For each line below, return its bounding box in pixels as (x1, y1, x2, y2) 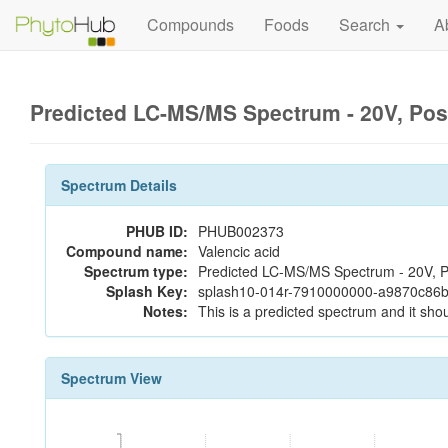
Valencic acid (198, 241, 280, 261)
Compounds (146, 13, 234, 36)
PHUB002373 (198, 221, 284, 241)
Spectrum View (61, 368, 162, 388)
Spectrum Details (61, 175, 177, 195)
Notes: (143, 301, 188, 321)
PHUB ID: (126, 221, 188, 241)
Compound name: (66, 241, 188, 261)
